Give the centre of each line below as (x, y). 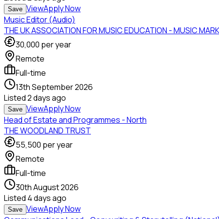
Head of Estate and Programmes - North (75, 120)
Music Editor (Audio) (40, 20)
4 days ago (47, 198)
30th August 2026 (47, 187)
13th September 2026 (54, 87)
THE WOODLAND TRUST (47, 131)
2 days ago (47, 98)
